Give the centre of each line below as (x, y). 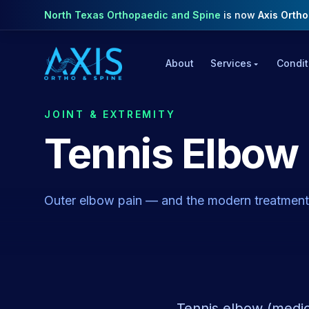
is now (239, 14)
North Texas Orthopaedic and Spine (132, 14)
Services (231, 63)
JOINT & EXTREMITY (110, 114)
